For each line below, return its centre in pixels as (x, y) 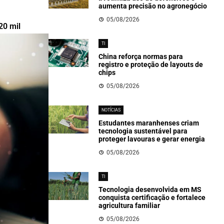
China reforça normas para (140, 56)
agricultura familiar (130, 205)
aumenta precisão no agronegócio (152, 6)
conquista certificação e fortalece (152, 197)
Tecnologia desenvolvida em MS (150, 189)
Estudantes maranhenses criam (148, 123)
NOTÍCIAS (111, 110)
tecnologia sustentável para (143, 131)
